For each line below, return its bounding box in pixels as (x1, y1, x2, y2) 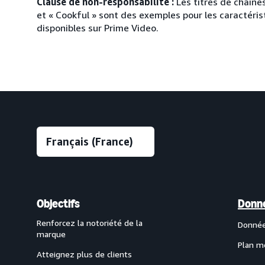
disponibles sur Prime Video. (37, 22, 159, 34)
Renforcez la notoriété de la (37, 218, 143, 228)
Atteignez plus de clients (37, 249, 132, 259)
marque (37, 229, 66, 239)
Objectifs (37, 196, 80, 211)
